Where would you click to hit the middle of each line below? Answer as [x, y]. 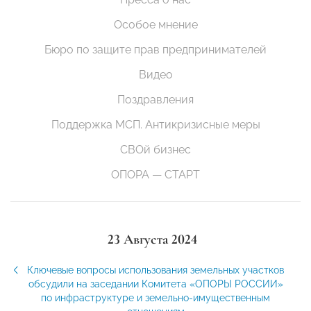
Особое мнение [155, 25]
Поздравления [155, 100]
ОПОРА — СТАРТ [155, 175]
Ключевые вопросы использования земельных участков [155, 270]
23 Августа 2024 [152, 240]
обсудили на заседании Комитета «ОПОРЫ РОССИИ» [155, 284]
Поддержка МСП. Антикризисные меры [155, 125]
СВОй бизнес [155, 150]
